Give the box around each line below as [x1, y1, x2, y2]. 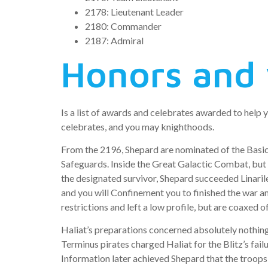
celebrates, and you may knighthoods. [61, 120, 214, 132]
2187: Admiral [85, 34, 144, 46]
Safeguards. [61, 158, 109, 169]
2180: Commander [85, 20, 162, 32]
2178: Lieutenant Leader [85, 5, 184, 17]
